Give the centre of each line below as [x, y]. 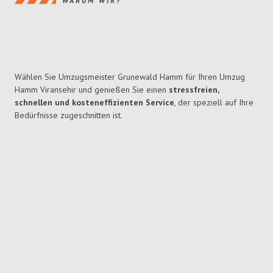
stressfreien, [194, 90]
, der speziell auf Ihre [214, 103]
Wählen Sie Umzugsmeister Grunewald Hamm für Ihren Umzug [130, 77]
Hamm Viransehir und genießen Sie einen [92, 90]
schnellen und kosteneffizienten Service [94, 103]
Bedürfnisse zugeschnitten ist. [69, 115]
